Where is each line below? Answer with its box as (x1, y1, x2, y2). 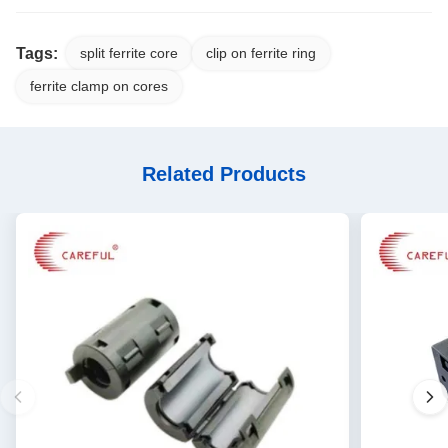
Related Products (142, 163, 306, 186)
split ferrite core (80, 45, 178, 62)
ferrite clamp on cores (30, 78, 168, 95)
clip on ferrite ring (206, 45, 316, 62)
